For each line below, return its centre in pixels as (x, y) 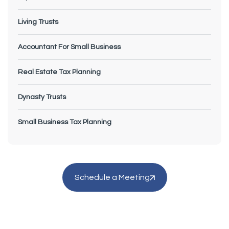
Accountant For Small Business (69, 47)
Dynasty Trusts (42, 97)
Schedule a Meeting (112, 177)
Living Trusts (38, 22)
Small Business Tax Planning (65, 122)
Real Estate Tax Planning (59, 72)
